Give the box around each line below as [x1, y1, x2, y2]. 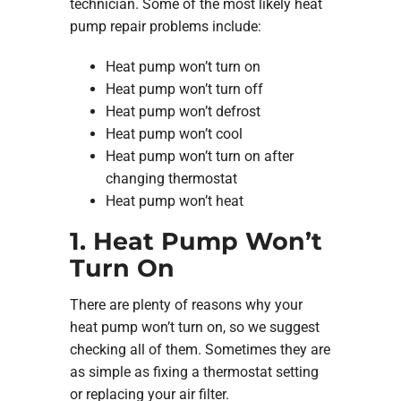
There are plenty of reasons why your [69, 296, 303, 313]
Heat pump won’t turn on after [105, 147, 294, 165]
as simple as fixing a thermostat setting [69, 363, 319, 380]
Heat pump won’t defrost [105, 102, 260, 120]
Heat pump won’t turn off [105, 80, 263, 98]
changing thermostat [105, 169, 237, 187]
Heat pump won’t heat [105, 192, 243, 209]
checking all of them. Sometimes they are [69, 341, 330, 358]
